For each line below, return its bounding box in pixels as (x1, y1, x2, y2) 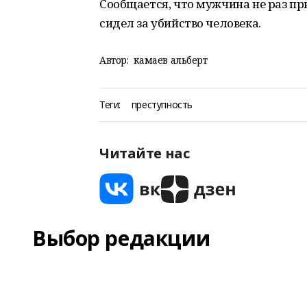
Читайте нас (99, 144, 190, 162)
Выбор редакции (32, 224, 210, 252)
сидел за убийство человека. (99, 15, 261, 31)
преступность (131, 98, 193, 111)
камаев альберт (134, 53, 208, 66)
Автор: (99, 53, 129, 66)
